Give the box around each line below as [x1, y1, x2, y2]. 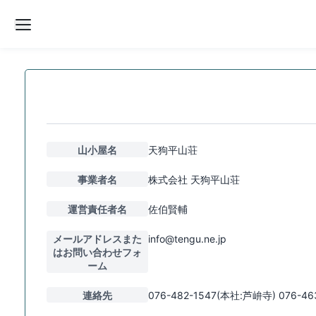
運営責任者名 [68, 202, 127, 215]
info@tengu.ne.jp [148, 232, 226, 245]
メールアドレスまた [53, 232, 142, 245]
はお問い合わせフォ [53, 245, 142, 258]
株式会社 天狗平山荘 [148, 173, 240, 186]
